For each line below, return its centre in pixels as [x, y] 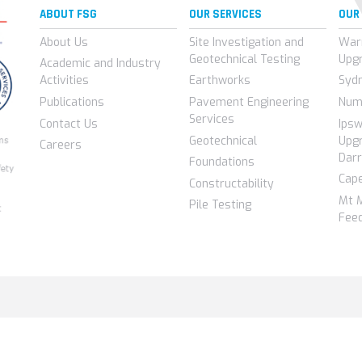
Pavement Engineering [248, 102]
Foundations [221, 162]
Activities [64, 81]
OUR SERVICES [225, 15]
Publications [72, 102]
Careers [60, 145]
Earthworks [219, 81]
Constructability [231, 183]
